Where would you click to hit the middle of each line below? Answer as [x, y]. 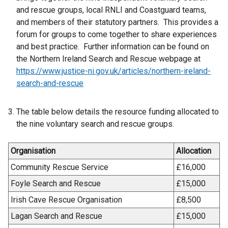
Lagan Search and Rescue [56, 216]
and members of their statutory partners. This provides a [117, 22]
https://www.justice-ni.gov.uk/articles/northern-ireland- [113, 71]
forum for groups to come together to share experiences [117, 34]
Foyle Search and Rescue [56, 183]
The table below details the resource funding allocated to [118, 111]
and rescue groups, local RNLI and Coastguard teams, [111, 10]
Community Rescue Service [60, 167]
